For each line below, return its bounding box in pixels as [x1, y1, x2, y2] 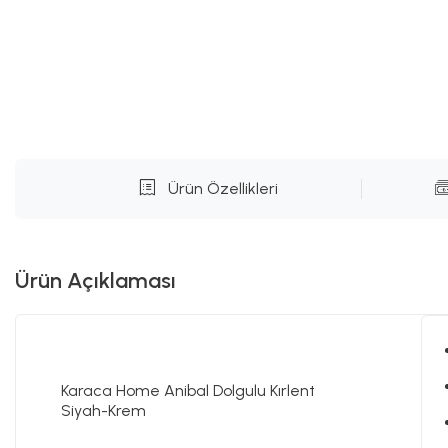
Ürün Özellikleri [167, 179, 278, 199]
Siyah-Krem [61, 401, 146, 421]
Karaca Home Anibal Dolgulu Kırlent [61, 381, 315, 401]
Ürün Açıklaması [15, 267, 176, 295]
